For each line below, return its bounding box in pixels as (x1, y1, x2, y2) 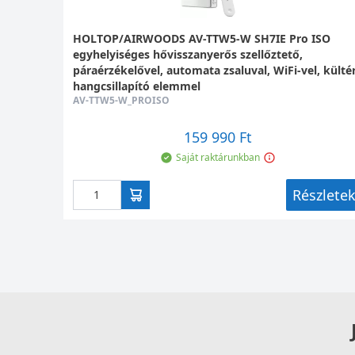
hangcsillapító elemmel (73, 78, 200, 94)
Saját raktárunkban (175, 151, 260, 164)
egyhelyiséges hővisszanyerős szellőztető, (73, 47, 303, 62)
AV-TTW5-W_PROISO (73, 94, 170, 107)
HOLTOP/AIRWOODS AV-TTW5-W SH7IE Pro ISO (73, 31, 330, 46)
